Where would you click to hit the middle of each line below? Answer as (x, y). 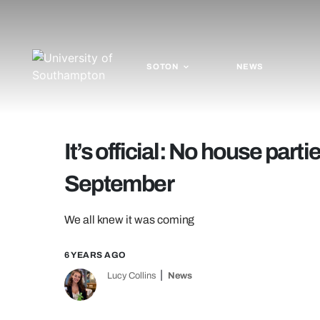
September (119, 184)
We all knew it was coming (130, 220)
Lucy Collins (132, 276)
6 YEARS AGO (95, 255)
